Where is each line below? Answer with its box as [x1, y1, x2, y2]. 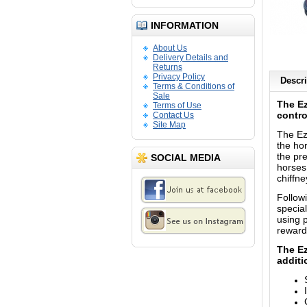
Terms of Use [153, 101, 201, 110]
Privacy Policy [153, 72, 205, 82]
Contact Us [153, 110, 194, 120]
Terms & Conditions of [153, 82, 234, 91]
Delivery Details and [153, 53, 228, 62]
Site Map [153, 120, 186, 130]
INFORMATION [151, 20, 219, 31]
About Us [153, 43, 187, 53]
